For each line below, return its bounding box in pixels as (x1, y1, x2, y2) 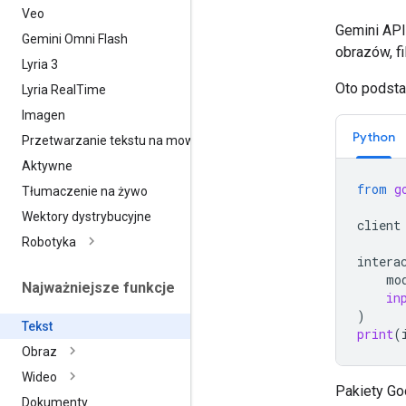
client (357, 216, 401, 234)
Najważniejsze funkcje (22, 278, 175, 296)
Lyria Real (22, 82, 76, 97)
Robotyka (22, 234, 76, 249)
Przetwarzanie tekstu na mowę (22, 132, 201, 148)
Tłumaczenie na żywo (22, 183, 148, 198)
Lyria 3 (22, 56, 58, 72)
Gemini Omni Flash (22, 31, 128, 46)
